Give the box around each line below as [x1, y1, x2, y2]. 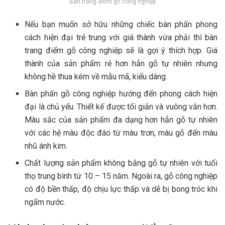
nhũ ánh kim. [25, 141, 68, 151]
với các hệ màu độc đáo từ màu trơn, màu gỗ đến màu [25, 128, 217, 138]
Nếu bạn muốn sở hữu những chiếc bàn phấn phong [25, 19, 217, 29]
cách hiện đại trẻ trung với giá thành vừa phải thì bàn [25, 32, 217, 42]
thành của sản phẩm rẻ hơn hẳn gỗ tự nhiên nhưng [25, 58, 217, 68]
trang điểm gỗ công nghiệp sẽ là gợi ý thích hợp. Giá [25, 45, 217, 55]
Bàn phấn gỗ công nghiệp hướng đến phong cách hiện [25, 88, 217, 98]
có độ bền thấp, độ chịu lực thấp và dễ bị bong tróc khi [25, 184, 217, 194]
